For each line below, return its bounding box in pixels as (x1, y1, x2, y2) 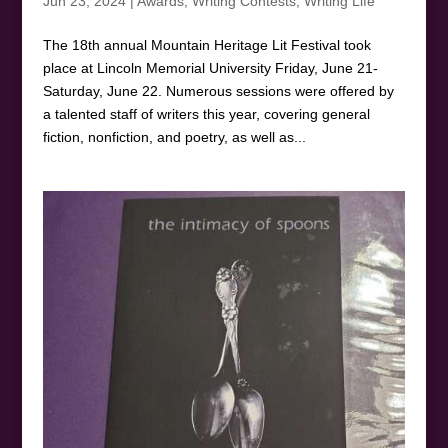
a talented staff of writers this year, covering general (42, 106, 370, 123)
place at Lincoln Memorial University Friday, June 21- (42, 60, 378, 77)
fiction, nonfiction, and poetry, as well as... (42, 129, 306, 146)
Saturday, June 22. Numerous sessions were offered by (42, 83, 394, 100)
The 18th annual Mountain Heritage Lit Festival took (42, 37, 371, 54)
